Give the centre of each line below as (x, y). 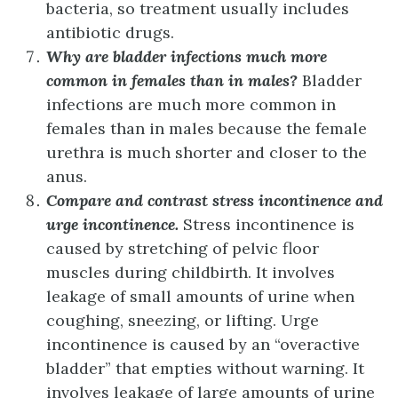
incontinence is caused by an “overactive (203, 344)
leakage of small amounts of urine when (200, 296)
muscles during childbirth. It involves (191, 272)
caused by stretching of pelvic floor (183, 248)
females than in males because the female (207, 128)
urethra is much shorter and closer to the (207, 152)
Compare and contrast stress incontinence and (215, 200)
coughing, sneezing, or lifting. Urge (183, 320)
